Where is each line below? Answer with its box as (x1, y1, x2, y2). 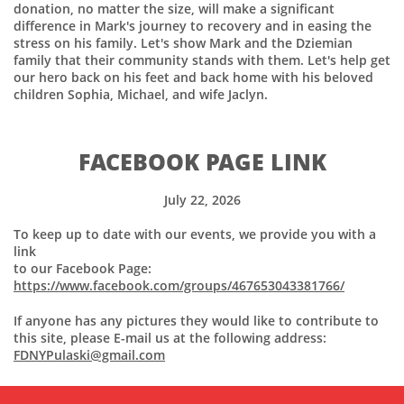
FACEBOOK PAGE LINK (78, 146, 326, 177)
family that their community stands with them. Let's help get (14, 51, 390, 69)
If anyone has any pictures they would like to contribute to (14, 312, 379, 329)
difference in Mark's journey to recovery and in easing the (14, 17, 372, 34)
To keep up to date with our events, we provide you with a (14, 225, 376, 243)
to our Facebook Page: (14, 260, 151, 277)
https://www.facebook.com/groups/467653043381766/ (14, 277, 344, 294)
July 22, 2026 (163, 191, 241, 208)
